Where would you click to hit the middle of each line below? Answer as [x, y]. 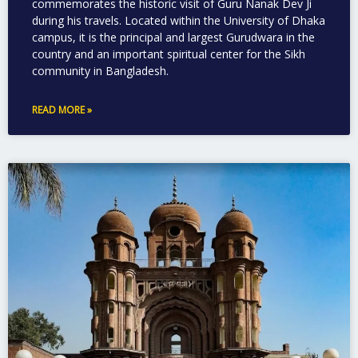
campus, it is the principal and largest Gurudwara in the [173, 37]
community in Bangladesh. [100, 70]
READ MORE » [62, 109]
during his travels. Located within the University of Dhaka [179, 20]
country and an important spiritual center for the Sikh [169, 54]
